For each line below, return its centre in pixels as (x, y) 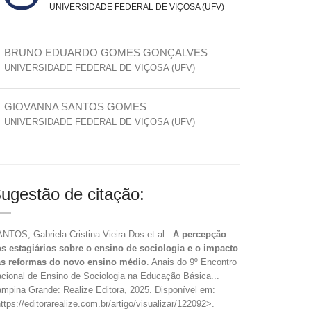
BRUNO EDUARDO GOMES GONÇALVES (106, 52)
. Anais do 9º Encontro (192, 262)
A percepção (200, 234)
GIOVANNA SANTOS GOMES (75, 107)
